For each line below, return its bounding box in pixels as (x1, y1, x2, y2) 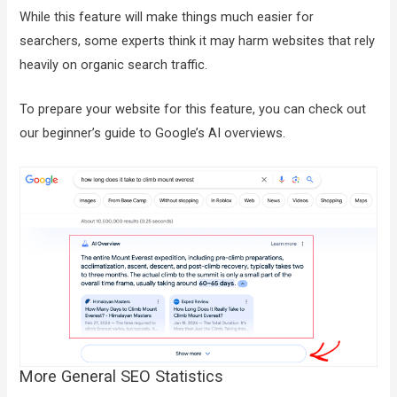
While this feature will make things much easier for (19, 9, 315, 26)
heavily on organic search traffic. (19, 57, 212, 74)
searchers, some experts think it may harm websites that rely (19, 33, 376, 50)
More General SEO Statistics (19, 367, 224, 386)
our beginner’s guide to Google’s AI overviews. (19, 125, 286, 142)
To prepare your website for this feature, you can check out (19, 101, 367, 118)
